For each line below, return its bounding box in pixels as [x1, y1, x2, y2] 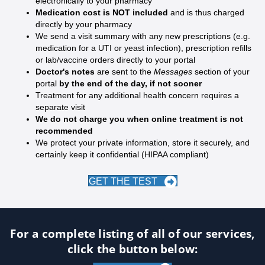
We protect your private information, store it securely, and [35, 138, 250, 148]
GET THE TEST [88, 176, 157, 187]
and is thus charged [170, 8, 244, 18]
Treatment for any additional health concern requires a [35, 91, 239, 101]
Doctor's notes [35, 67, 95, 77]
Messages [154, 67, 195, 77]
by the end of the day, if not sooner [59, 79, 202, 89]
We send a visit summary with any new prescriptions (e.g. [35, 31, 250, 41]
